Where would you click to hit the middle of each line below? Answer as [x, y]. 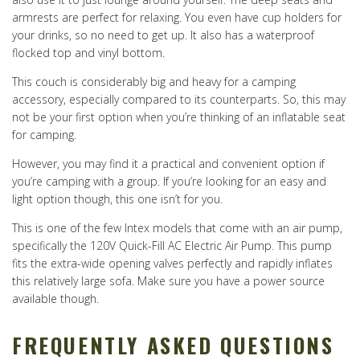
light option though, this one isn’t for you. [117, 199]
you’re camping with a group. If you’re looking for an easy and [169, 182]
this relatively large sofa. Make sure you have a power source [168, 281]
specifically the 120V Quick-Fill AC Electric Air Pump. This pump [172, 246]
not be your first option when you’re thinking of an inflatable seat [179, 117]
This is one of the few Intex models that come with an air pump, [177, 228]
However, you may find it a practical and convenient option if [168, 164]
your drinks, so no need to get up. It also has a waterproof [163, 35]
